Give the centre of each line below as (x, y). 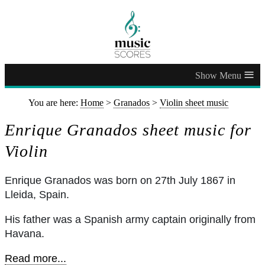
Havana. (25, 233)
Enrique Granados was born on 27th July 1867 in (120, 180)
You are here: (54, 103)
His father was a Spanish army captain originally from (130, 219)
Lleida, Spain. (37, 194)
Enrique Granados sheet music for (128, 130)
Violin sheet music (194, 103)
